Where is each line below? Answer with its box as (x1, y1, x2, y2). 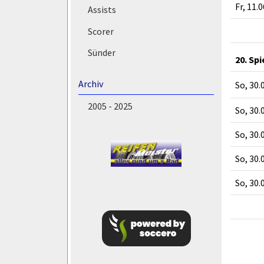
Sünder (87, 47, 115, 59)
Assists (87, 3, 116, 15)
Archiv (78, 78, 103, 90)
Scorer (87, 25, 114, 37)
